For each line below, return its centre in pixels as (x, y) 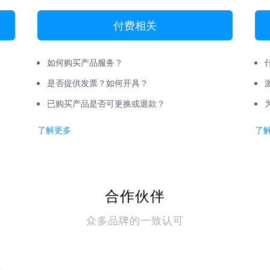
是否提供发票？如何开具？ (98, 83)
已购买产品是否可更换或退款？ (106, 103)
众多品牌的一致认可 (135, 220)
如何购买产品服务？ (85, 62)
